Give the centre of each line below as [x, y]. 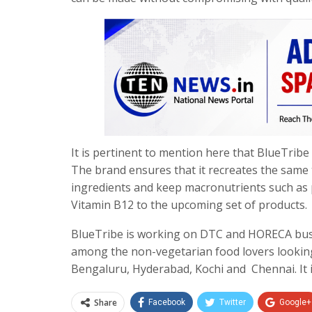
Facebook [167, 302]
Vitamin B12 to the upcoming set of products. [189, 204]
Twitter [233, 302]
